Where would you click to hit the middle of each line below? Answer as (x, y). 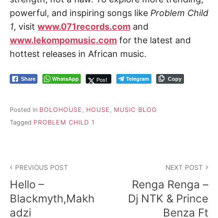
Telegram (138, 79)
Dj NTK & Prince (168, 198)
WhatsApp (65, 79)
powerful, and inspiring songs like (80, 13)
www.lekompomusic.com (63, 40)
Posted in (25, 109)
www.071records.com (84, 27)
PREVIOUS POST (42, 168)
